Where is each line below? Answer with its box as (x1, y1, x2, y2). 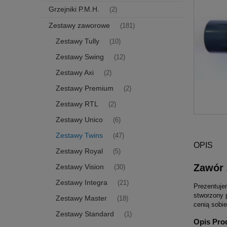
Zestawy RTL (56, 99, 98, 108)
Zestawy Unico (56, 115, 103, 124)
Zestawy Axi (56, 68, 94, 77)
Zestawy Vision (56, 162, 104, 171)
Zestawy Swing (56, 52, 104, 61)
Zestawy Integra (56, 178, 107, 186)
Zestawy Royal (56, 146, 103, 155)
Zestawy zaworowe (49, 21, 110, 29)
